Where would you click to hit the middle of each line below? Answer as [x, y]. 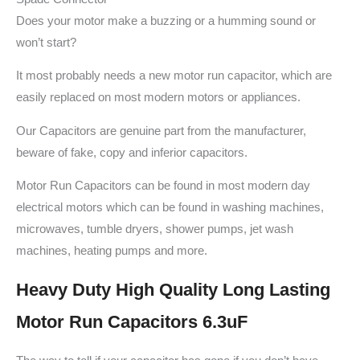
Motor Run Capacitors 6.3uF [132, 322]
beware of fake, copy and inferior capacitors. [132, 152]
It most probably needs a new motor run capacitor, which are [174, 76]
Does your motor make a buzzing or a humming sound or [166, 20]
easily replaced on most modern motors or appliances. [158, 98]
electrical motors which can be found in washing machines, [170, 208]
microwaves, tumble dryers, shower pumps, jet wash [155, 229]
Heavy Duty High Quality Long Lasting [173, 290]
